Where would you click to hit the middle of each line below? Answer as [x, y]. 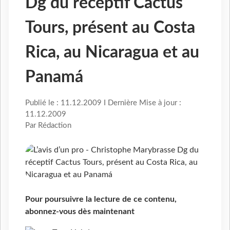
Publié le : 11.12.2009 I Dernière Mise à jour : [103, 103]
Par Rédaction [48, 126]
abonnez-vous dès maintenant [80, 212]
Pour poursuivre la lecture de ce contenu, [101, 199]
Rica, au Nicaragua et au [112, 53]
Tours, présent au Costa [110, 28]
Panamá [54, 77]
